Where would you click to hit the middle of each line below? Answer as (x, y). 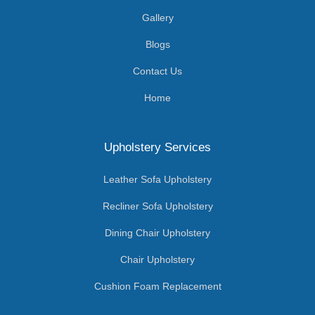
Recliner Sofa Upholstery (157, 206)
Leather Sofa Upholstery (157, 179)
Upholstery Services (157, 147)
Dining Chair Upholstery (157, 232)
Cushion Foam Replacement (157, 286)
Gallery (157, 17)
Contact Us (157, 71)
